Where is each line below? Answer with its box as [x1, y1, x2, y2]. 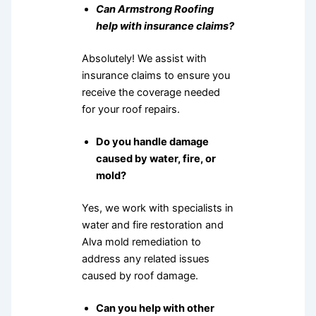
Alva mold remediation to [81, 235, 201, 248]
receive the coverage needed [81, 86, 220, 99]
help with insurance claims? [95, 20, 234, 33]
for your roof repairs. [81, 103, 180, 116]
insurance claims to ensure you [81, 69, 230, 83]
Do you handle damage [95, 135, 209, 149]
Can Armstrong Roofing [95, 3, 214, 16]
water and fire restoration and [81, 218, 224, 231]
